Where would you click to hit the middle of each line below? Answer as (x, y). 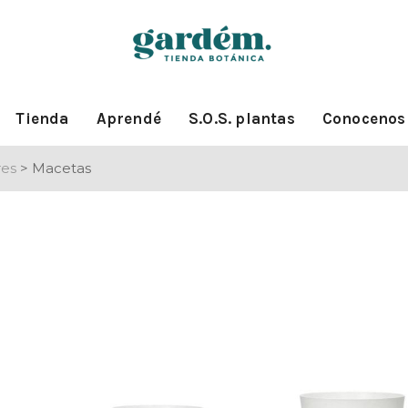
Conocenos (364, 118)
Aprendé (128, 118)
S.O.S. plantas (241, 118)
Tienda (42, 118)
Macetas (61, 168)
